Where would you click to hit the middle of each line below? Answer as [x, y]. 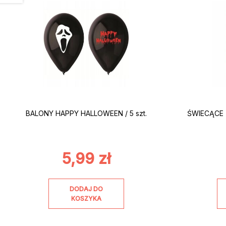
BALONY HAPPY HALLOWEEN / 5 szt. [87, 114]
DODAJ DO [87, 189]
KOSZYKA [87, 198]
